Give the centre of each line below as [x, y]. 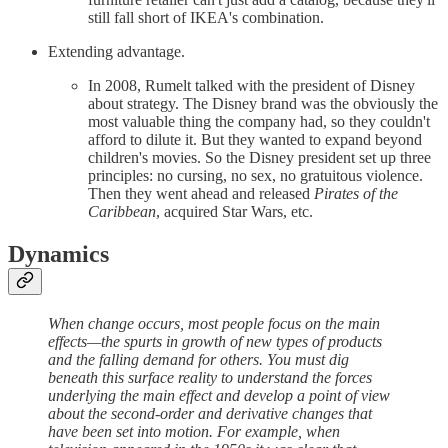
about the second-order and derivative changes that [210, 413]
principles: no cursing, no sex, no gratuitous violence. [255, 176]
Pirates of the [356, 194]
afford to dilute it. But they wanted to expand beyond [255, 140]
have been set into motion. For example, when [194, 431]
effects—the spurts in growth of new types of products [215, 341]
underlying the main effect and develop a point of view [219, 395]
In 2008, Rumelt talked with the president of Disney [251, 86]
